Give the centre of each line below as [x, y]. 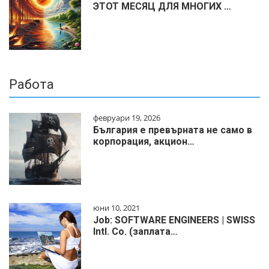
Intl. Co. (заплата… [135, 232]
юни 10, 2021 [116, 208]
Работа [32, 85]
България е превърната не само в [173, 130]
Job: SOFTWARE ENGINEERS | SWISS [174, 220]
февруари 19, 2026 [127, 118]
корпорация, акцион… [144, 142]
